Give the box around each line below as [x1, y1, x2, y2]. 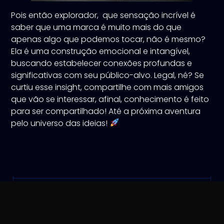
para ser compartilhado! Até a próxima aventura [11, 105, 201, 117]
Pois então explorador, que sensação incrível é [11, 9, 196, 21]
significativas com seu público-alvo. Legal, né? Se [11, 69, 204, 81]
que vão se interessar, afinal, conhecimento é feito [11, 93, 209, 105]
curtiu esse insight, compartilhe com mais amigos [11, 81, 204, 93]
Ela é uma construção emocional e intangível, [11, 45, 190, 57]
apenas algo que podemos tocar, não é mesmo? [11, 33, 206, 45]
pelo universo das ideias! [11, 117, 110, 129]
